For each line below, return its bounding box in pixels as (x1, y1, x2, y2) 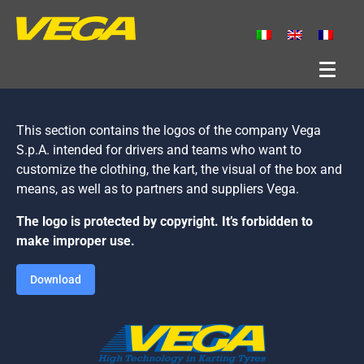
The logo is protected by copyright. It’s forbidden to (16, 213, 313, 229)
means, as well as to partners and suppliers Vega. (16, 180, 299, 197)
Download (30, 272, 81, 286)
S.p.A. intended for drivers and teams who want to (16, 141, 301, 158)
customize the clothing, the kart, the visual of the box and (16, 161, 342, 177)
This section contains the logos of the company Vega (16, 122, 321, 138)
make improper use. (16, 232, 135, 249)
